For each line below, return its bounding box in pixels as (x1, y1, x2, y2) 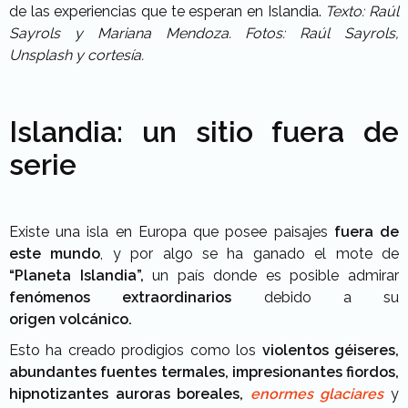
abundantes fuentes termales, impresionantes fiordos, (9, 363, 399, 381)
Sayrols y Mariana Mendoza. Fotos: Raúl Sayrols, (9, 25, 399, 42)
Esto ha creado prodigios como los (9, 342, 262, 359)
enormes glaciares (250, 385, 384, 403)
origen (9, 311, 56, 328)
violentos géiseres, (261, 342, 400, 359)
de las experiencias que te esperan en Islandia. (9, 3, 326, 20)
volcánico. (59, 311, 132, 328)
